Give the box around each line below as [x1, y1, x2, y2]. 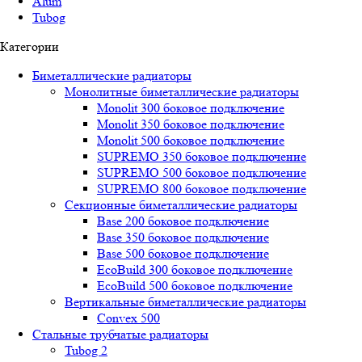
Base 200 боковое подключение [97, 213, 269, 229]
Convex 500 [97, 310, 160, 326]
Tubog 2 [65, 343, 107, 358]
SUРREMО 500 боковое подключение [97, 165, 306, 180]
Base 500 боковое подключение [97, 246, 269, 261]
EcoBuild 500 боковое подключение [97, 278, 293, 293]
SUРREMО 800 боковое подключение [97, 181, 306, 196]
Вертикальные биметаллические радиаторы [65, 294, 306, 309]
